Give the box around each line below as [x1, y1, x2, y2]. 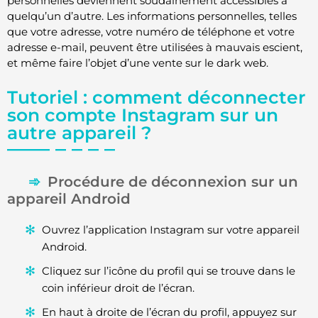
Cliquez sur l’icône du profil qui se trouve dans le [42, 263, 295, 278]
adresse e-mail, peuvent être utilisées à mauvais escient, [7, 40, 302, 55]
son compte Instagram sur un [7, 104, 278, 126]
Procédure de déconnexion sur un [48, 172, 298, 190]
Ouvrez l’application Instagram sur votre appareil [42, 222, 300, 236]
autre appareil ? [7, 121, 152, 143]
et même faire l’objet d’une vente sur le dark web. [7, 56, 268, 70]
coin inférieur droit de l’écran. [42, 280, 194, 295]
